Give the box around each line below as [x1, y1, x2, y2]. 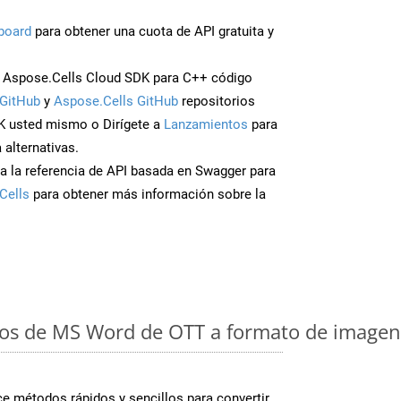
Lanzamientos [164, 115, 248, 132]
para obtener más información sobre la [30, 185, 266, 202]
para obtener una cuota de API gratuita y [31, 22, 274, 39]
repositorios [178, 92, 255, 109]
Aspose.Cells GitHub [54, 92, 178, 109]
